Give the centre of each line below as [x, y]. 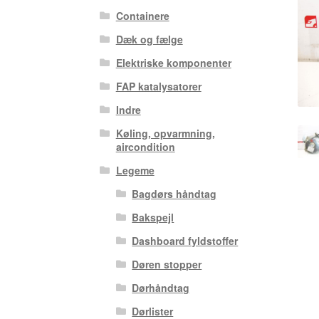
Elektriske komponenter [173, 62]
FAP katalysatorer [158, 86]
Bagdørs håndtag [174, 193]
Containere [142, 15]
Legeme [135, 170]
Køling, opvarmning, [165, 133]
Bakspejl [153, 217]
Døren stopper [167, 264]
